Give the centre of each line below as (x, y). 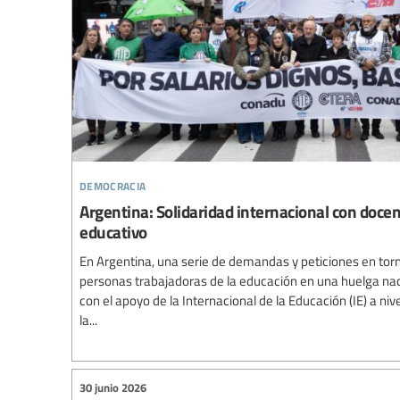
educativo (113, 232)
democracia (113, 184)
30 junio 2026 (113, 387)
